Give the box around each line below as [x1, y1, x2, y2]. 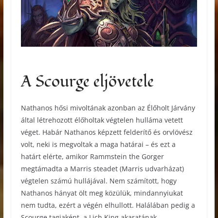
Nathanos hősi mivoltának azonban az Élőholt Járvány [20, 103, 195, 112]
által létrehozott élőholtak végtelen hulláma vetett [20, 115, 183, 125]
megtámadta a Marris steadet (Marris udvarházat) [20, 163, 184, 173]
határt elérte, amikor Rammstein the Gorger [20, 151, 164, 161]
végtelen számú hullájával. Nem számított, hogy [20, 176, 177, 185]
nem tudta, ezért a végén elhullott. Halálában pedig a [20, 200, 195, 210]
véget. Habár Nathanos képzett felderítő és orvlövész [20, 127, 193, 137]
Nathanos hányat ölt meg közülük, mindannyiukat [20, 188, 183, 198]
